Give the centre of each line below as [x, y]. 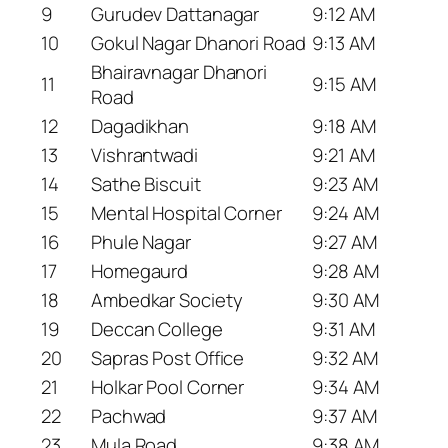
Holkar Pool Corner [168, 387]
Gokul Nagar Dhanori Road [198, 43]
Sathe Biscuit [146, 184]
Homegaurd [140, 271]
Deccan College [157, 329]
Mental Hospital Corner [186, 213]
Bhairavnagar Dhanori [179, 72]
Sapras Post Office [168, 358]
